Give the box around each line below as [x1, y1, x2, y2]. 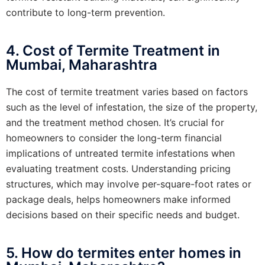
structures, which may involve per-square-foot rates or [6, 177, 251, 190]
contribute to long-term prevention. [6, 6, 165, 18]
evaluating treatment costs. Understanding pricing [6, 162, 231, 174]
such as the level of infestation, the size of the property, [6, 101, 257, 113]
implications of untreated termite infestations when [6, 147, 235, 159]
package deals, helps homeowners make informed [6, 193, 231, 205]
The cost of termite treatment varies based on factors [6, 85, 248, 98]
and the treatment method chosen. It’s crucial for [6, 116, 224, 128]
